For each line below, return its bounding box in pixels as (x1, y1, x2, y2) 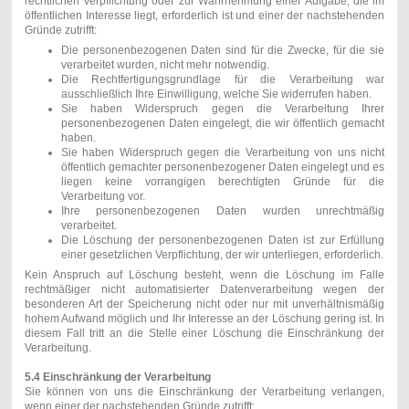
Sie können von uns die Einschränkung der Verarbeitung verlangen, (24, 384, 385, 398)
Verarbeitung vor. (60, 189, 145, 203)
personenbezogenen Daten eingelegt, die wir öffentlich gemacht (60, 116, 385, 130)
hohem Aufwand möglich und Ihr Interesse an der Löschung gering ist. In (24, 311, 385, 325)
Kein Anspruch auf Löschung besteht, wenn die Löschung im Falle (24, 267, 385, 281)
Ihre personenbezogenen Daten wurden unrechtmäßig (60, 204, 385, 217)
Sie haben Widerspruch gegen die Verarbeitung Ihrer (60, 101, 385, 115)
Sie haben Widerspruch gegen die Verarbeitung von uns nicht (60, 145, 385, 159)
